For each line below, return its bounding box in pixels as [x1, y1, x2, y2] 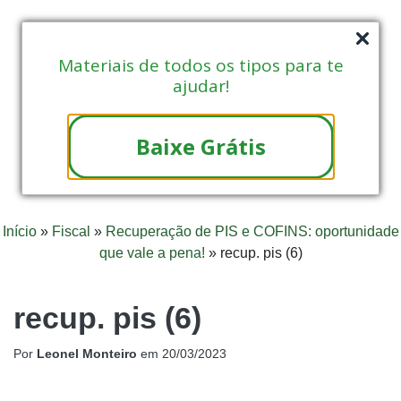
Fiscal [51, 223, 90, 239]
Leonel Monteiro [37, 346, 137, 361]
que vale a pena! [98, 244, 205, 260]
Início [2, 223, 37, 239]
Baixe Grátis [135, 131, 266, 161]
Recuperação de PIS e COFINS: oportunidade [105, 223, 399, 239]
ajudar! [172, 74, 229, 98]
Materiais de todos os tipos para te [57, 54, 344, 77]
